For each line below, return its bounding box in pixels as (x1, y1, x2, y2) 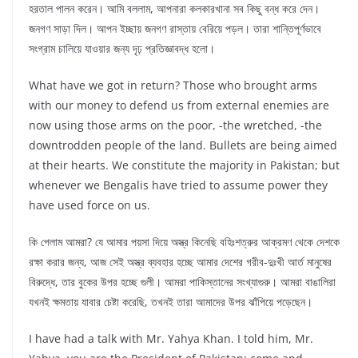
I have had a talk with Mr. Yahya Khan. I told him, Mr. (29, 331, 313, 347)
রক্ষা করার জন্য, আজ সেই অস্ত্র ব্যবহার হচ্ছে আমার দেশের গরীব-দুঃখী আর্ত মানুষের (29, 254, 332, 270)
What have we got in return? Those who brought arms (29, 78, 317, 93)
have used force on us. (29, 197, 150, 213)
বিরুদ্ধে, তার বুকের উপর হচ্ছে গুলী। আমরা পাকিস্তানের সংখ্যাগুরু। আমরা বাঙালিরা (29, 274, 336, 290)
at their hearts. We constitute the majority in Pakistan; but (29, 157, 340, 173)
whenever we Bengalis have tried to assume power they (29, 177, 328, 193)
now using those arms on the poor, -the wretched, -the (29, 117, 322, 133)
